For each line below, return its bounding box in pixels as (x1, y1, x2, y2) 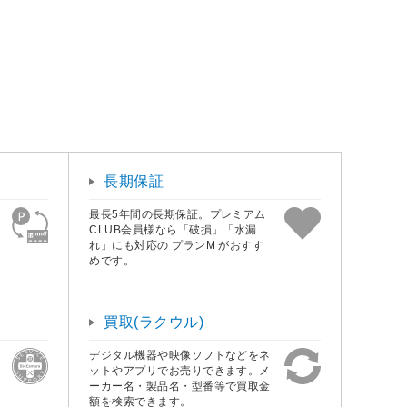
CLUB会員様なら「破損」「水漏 (89, 223, 257, 236)
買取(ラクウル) (104, 313, 204, 330)
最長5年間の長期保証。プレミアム (89, 207, 266, 221)
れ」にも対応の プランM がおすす (89, 238, 264, 252)
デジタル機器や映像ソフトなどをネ (89, 348, 271, 362)
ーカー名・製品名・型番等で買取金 (89, 379, 271, 392)
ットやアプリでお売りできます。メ (89, 363, 271, 377)
